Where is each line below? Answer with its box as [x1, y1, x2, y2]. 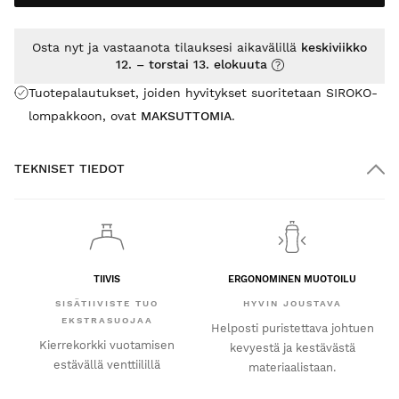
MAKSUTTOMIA [141, 108, 232, 123]
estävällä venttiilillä [53, 358, 160, 372]
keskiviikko [301, 39, 367, 54]
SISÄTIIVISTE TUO [55, 298, 159, 309]
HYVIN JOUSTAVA [242, 298, 342, 309]
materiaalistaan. [248, 361, 336, 375]
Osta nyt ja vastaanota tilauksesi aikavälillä [32, 39, 301, 54]
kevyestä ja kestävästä [229, 341, 355, 355]
